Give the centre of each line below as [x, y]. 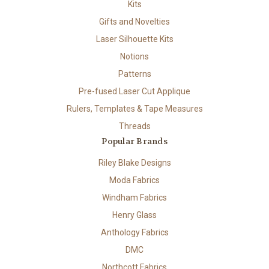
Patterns [134, 74]
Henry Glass [134, 215]
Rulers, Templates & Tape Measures [134, 108]
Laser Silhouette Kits [134, 39]
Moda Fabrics [134, 180]
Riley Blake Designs [134, 162]
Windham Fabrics [134, 197]
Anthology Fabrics [134, 232]
